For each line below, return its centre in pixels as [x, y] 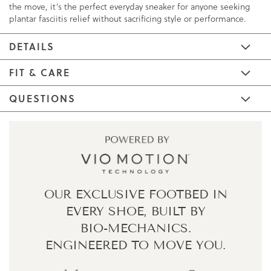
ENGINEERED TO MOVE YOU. [135, 245]
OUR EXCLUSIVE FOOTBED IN [135, 194]
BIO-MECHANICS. [135, 228]
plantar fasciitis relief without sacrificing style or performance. [128, 19]
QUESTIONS [42, 99]
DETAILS [32, 47]
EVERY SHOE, [106, 211]
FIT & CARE [40, 73]
